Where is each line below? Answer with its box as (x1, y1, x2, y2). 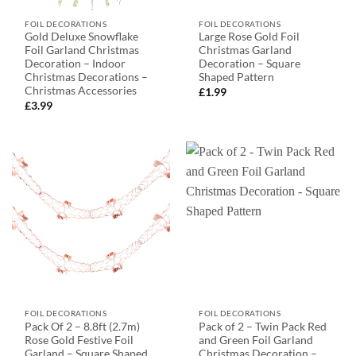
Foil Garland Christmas (25, 44, 140, 57)
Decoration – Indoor (25, 57, 126, 71)
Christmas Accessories (25, 84, 137, 98)
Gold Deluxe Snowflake (25, 30, 139, 44)
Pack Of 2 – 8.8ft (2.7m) (25, 319, 141, 333)
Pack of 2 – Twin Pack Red (199, 319, 327, 333)
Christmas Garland (199, 44, 292, 57)
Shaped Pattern (199, 71, 275, 84)
